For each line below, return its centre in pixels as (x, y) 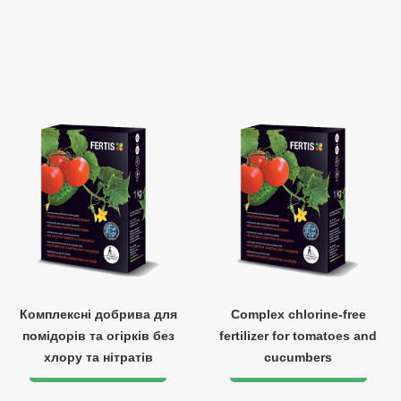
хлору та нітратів (98, 357)
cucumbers (299, 357)
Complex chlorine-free (298, 314)
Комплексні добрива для (98, 314)
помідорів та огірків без (98, 336)
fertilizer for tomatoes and (299, 336)
